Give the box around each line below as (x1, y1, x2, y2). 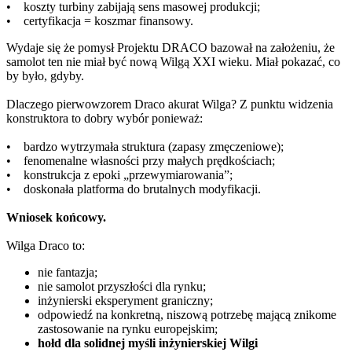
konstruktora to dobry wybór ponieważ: (6, 112, 203, 126)
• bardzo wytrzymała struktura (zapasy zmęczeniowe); (6, 140, 284, 154)
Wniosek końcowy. (6, 211, 106, 225)
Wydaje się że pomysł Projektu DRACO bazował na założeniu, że (6, 41, 335, 55)
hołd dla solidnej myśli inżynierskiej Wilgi (38, 336, 258, 350)
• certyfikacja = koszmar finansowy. (6, 14, 193, 28)
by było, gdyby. (6, 69, 84, 83)
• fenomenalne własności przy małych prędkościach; (6, 154, 275, 168)
